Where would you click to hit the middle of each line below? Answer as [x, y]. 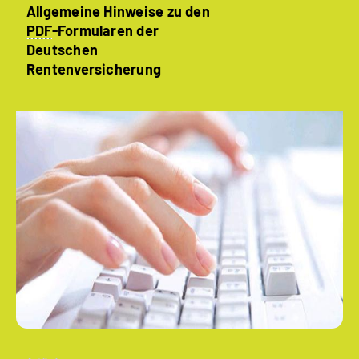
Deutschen [63, 50]
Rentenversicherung [94, 69]
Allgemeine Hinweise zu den [118, 11]
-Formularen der [105, 30]
